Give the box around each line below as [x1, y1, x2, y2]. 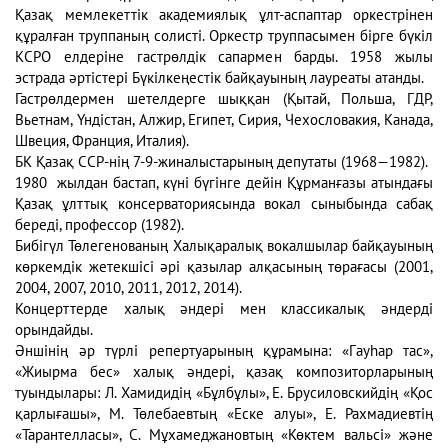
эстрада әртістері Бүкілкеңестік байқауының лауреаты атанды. [15, 69, 427, 88]
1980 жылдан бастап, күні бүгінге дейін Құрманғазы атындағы [15, 174, 433, 193]
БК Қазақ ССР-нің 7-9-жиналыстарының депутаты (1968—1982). [15, 153, 428, 172]
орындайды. [15, 321, 96, 340]
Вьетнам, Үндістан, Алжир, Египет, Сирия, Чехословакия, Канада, [15, 111, 433, 130]
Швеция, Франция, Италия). [15, 132, 189, 151]
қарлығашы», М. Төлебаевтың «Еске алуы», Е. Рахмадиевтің [15, 405, 433, 424]
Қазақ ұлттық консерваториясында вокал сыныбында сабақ [15, 195, 433, 214]
